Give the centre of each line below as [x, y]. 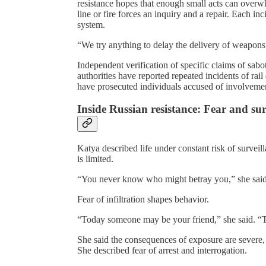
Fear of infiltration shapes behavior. [143, 199]
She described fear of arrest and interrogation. [162, 251]
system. [91, 24]
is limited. [95, 159]
